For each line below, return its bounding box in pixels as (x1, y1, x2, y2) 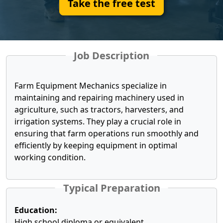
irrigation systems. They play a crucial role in (14, 116, 181, 127)
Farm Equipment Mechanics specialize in (14, 80, 167, 91)
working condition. (14, 152, 86, 163)
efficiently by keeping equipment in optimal (14, 140, 177, 151)
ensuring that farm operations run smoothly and (14, 128, 199, 139)
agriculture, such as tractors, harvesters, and (14, 104, 184, 115)
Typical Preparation (63, 181, 160, 195)
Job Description (74, 49, 149, 62)
